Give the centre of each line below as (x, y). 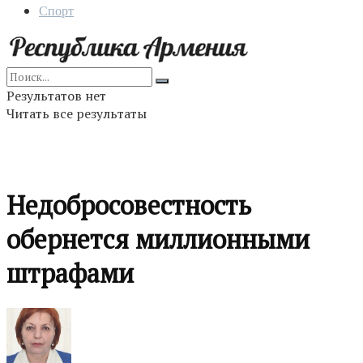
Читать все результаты (77, 113)
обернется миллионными (158, 239)
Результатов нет (56, 96)
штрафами (70, 273)
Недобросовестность (129, 205)
